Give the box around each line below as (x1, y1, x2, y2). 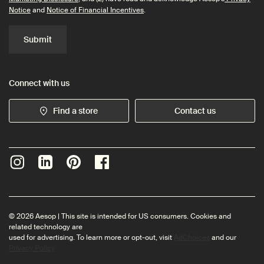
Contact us (174, 105, 216, 116)
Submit (24, 34, 52, 45)
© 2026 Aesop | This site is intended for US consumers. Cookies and (9, 212, 231, 222)
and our (210, 233, 236, 243)
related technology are (9, 222, 82, 232)
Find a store (53, 105, 98, 116)
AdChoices (174, 233, 210, 243)
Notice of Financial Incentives (47, 5, 144, 15)
